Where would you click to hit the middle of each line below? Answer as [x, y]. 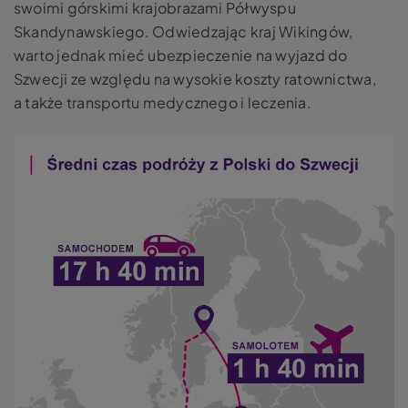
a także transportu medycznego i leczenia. [163, 102]
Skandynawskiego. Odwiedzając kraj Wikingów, [184, 31]
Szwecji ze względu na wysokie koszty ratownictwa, [195, 78]
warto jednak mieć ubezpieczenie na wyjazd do [181, 55]
